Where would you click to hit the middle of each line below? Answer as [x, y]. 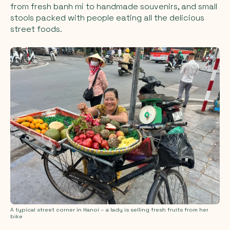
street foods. [36, 29]
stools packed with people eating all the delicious [107, 17]
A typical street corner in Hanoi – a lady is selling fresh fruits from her [109, 209]
